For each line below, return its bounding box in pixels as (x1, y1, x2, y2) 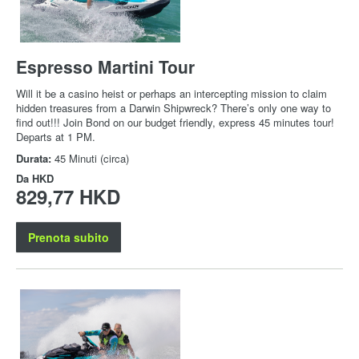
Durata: (16, 151, 54, 166)
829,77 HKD (16, 183, 120, 210)
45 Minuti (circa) (54, 151, 129, 166)
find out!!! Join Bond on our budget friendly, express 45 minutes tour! (16, 115, 334, 130)
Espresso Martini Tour (16, 54, 195, 79)
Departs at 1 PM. (16, 129, 95, 144)
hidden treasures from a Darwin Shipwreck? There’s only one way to (16, 100, 331, 115)
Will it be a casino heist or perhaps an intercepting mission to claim (16, 86, 327, 101)
